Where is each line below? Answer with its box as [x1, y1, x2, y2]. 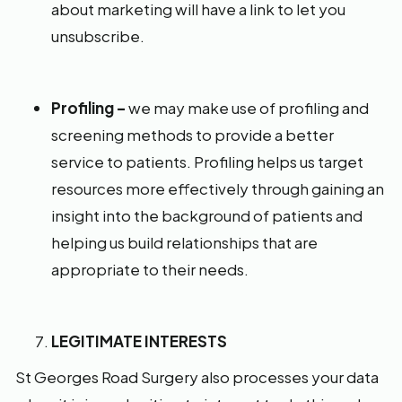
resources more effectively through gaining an [51, 179, 384, 198]
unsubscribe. [51, 26, 144, 46]
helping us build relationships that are [51, 232, 318, 252]
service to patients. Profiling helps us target [51, 152, 363, 171]
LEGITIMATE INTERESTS [51, 331, 227, 351]
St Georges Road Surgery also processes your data [15, 367, 379, 387]
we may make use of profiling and [126, 98, 369, 118]
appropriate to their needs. [51, 259, 249, 279]
